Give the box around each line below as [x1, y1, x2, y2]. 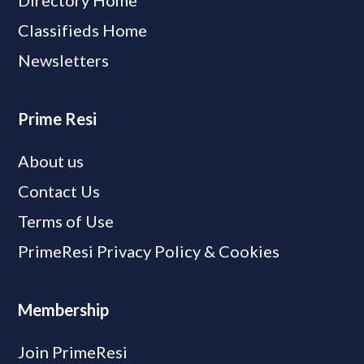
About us [18, 151, 84, 171]
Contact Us [18, 181, 101, 201]
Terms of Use [18, 211, 115, 231]
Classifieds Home [18, 20, 148, 40]
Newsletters [18, 50, 110, 70]
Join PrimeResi [18, 342, 128, 362]
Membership [18, 300, 110, 319]
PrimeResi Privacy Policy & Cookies [18, 241, 280, 261]
